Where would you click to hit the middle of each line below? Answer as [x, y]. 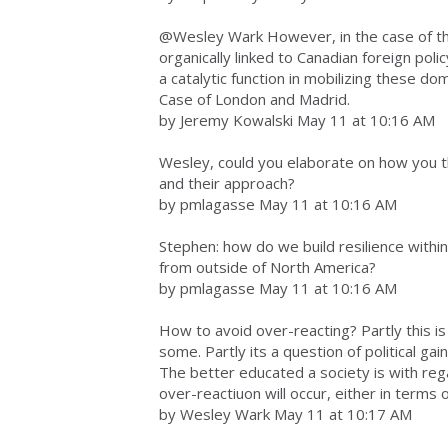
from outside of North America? [267, 267]
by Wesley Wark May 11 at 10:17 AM [285, 414]
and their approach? [227, 183]
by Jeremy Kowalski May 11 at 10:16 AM [297, 120]
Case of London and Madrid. [254, 99]
